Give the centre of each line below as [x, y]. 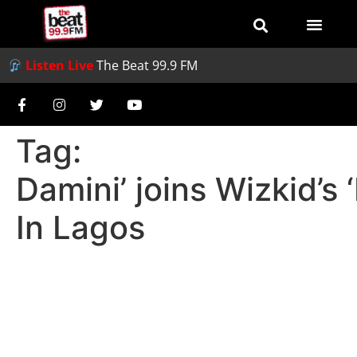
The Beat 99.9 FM [147, 65]
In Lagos [80, 228]
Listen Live [60, 65]
